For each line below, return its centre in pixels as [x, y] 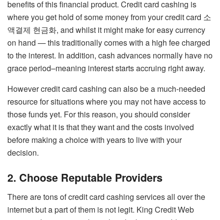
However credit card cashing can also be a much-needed [106, 89]
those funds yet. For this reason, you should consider [99, 114]
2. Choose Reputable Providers [85, 177]
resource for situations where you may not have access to [107, 102]
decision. [23, 153]
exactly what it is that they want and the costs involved [101, 127]
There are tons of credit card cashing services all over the [106, 196]
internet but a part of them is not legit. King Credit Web [101, 209]
